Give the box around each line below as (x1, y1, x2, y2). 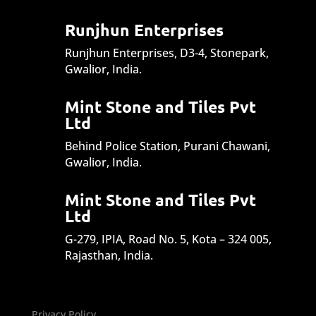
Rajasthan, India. (64, 247, 153, 263)
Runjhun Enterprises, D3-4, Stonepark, (64, 44, 269, 61)
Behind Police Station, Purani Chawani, (64, 138, 270, 154)
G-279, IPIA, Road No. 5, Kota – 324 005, (64, 231, 272, 247)
